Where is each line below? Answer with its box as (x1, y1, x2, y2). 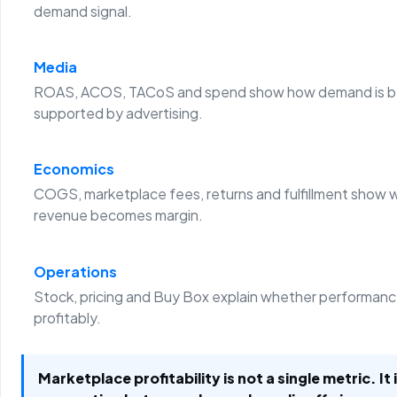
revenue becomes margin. (33, 206, 203, 225)
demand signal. (33, 2, 132, 21)
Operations (33, 261, 117, 281)
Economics (33, 160, 114, 179)
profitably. (33, 307, 101, 327)
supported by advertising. (33, 104, 203, 123)
